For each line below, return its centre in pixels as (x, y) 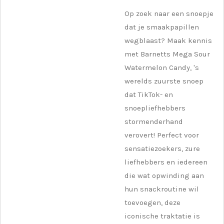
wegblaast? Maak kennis (168, 40)
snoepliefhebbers (155, 108)
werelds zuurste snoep (164, 81)
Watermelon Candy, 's (162, 67)
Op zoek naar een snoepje (169, 13)
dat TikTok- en (149, 94)
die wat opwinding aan (164, 175)
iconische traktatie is (162, 216)
